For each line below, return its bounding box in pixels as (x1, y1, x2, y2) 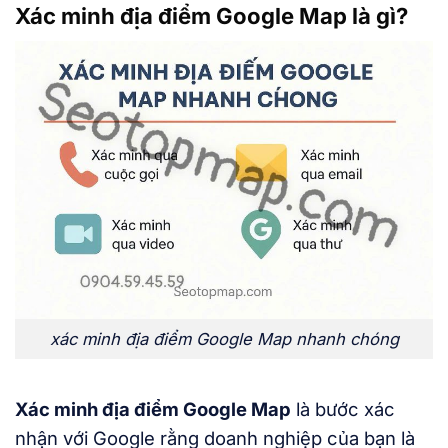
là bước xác (291, 398, 395, 421)
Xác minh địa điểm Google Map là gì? (15, 2, 408, 29)
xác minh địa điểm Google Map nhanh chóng (49, 329, 399, 350)
